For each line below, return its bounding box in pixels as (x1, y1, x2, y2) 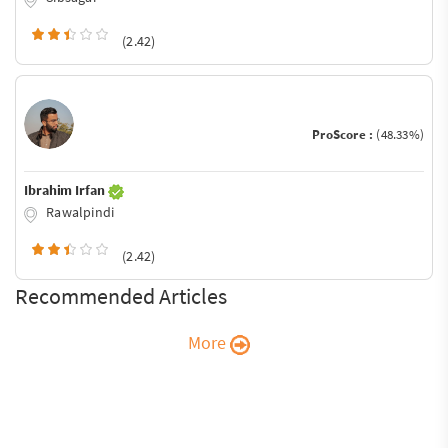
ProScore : (312, 126, 377, 144)
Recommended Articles (15, 281, 227, 310)
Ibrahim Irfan (24, 181, 108, 200)
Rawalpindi (43, 203, 115, 222)
